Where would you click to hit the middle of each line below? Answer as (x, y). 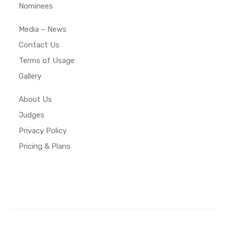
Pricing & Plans (45, 146)
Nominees (36, 6)
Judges (32, 115)
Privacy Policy (43, 130)
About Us (36, 99)
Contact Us (39, 45)
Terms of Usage (47, 60)
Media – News (43, 29)
